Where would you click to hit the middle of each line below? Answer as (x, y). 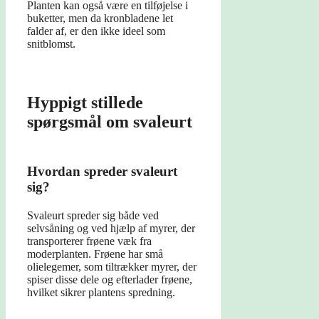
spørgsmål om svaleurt (110, 122)
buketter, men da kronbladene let (100, 19)
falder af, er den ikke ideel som (96, 31)
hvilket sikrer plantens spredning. (101, 293)
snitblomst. (51, 44)
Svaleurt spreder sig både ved (93, 216)
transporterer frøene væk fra (89, 241)
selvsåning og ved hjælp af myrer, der (111, 229)
